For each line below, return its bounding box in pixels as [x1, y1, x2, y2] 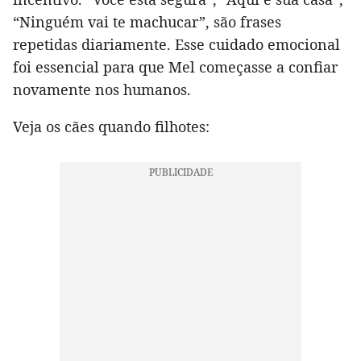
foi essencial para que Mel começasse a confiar [13, 57, 338, 77]
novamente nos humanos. [13, 80, 191, 100]
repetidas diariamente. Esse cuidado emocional [13, 35, 340, 55]
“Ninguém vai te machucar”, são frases [13, 12, 281, 32]
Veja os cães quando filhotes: [13, 117, 210, 137]
